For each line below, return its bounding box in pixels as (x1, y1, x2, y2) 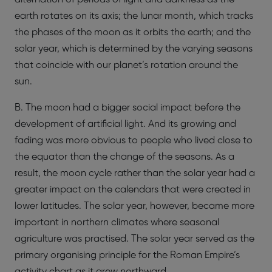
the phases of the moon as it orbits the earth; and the (15, 27, 251, 38)
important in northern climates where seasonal (15, 217, 219, 228)
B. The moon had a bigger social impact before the (15, 103, 240, 113)
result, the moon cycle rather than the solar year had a (15, 168, 255, 178)
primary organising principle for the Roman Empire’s (15, 250, 240, 260)
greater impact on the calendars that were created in (15, 185, 251, 195)
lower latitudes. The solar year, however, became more (15, 201, 254, 211)
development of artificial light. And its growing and (15, 119, 236, 129)
